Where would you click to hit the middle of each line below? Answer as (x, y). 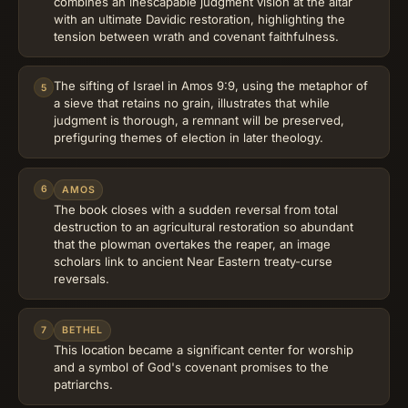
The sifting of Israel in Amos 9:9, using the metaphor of (211, 86)
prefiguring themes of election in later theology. (189, 138)
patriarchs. (83, 385)
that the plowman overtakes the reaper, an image (192, 244)
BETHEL (83, 331)
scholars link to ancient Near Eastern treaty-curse (193, 261)
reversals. (82, 278)
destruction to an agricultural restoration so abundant (204, 226)
